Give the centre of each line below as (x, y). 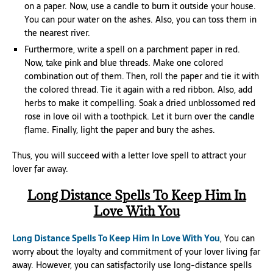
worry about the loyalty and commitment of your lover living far (136, 252)
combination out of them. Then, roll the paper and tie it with (142, 76)
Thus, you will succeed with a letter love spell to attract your (129, 155)
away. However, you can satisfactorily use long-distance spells (132, 265)
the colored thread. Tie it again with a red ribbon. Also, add (138, 90)
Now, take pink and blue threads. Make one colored (124, 63)
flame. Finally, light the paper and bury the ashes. (120, 130)
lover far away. (40, 169)
